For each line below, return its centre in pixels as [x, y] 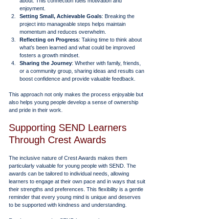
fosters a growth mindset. [50, 55]
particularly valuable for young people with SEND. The [73, 165]
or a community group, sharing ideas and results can [83, 71]
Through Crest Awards [57, 140]
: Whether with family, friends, [107, 63]
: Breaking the [119, 16]
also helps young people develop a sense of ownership [74, 102]
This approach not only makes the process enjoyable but [77, 94]
